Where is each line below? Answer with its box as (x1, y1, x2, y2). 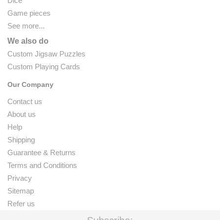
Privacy (7, 173, 32, 182)
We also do (7, 36, 49, 45)
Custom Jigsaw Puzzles (7, 49, 85, 58)
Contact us (7, 97, 42, 106)
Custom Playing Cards (7, 62, 80, 71)
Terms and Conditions (7, 161, 77, 169)
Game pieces (7, 8, 51, 17)
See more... (7, 21, 45, 30)
